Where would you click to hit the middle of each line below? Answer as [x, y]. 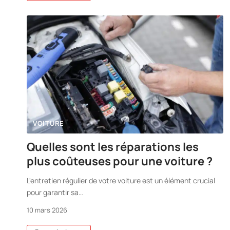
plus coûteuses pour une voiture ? [120, 161]
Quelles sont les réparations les [113, 147]
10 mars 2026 [47, 210]
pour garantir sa [53, 193]
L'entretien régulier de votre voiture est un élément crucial [121, 181]
